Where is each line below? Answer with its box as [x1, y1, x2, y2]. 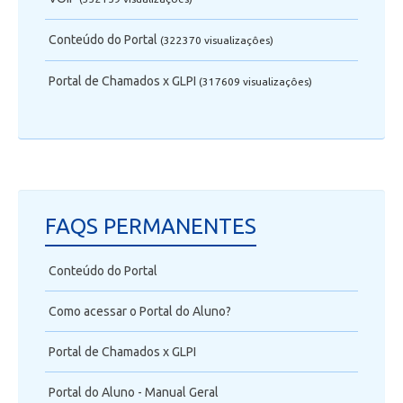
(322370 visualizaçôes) [160, 34, 273, 47]
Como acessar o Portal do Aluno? [49, 303, 231, 318]
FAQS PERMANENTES [45, 213, 256, 238]
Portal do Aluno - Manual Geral [49, 384, 219, 399]
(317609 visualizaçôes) [199, 76, 312, 88]
